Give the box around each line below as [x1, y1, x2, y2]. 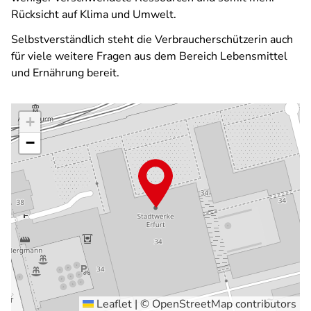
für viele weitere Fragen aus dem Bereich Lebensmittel [11, 49, 287, 64]
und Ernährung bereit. [11, 65, 119, 81]
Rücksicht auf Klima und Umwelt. [11, 7, 179, 22]
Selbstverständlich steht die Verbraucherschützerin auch [11, 32, 293, 47]
